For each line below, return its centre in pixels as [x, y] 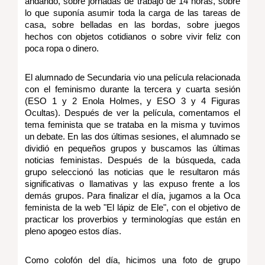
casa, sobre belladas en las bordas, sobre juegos [132, 25]
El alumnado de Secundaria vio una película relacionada [132, 77]
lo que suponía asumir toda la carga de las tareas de [132, 13]
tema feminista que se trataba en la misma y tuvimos [132, 125]
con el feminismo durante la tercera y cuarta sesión [132, 89]
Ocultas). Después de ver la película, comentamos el [132, 113]
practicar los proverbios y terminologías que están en [132, 219]
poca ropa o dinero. [62, 48]
